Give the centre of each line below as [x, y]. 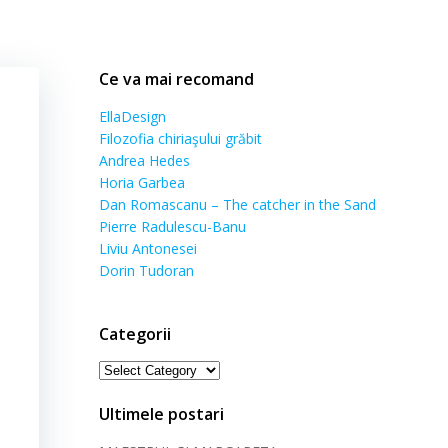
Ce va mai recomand [176, 79]
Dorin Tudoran [146, 270]
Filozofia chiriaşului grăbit [180, 138]
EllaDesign [132, 116]
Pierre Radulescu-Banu [172, 226]
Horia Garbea [142, 182]
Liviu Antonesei [148, 248]
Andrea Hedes [144, 160]
